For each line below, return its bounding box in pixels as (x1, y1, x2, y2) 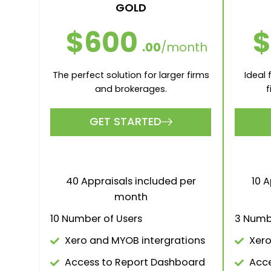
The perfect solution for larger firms (52, 69, 209, 82)
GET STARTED (89, 114, 162, 129)
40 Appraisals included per (65, 174, 196, 189)
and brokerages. (94, 83, 167, 96)
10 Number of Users (50, 212, 142, 226)
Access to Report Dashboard (64, 255, 205, 270)
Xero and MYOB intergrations (64, 233, 205, 248)
